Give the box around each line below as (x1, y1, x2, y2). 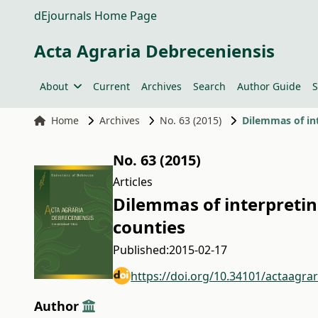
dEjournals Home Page (34, 8, 157, 23)
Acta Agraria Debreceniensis (34, 39, 275, 62)
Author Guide (236, 79, 301, 93)
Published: (113, 242, 170, 258)
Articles (113, 174, 153, 190)
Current (92, 79, 130, 93)
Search (192, 79, 226, 93)
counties (113, 215, 186, 238)
